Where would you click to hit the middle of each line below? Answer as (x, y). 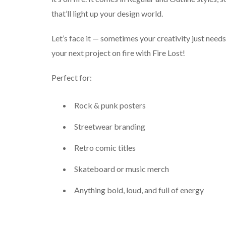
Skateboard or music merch (122, 168)
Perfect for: (72, 77)
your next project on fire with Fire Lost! (118, 53)
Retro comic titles (105, 147)
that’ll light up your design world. (107, 13)
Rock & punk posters (110, 105)
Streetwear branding (110, 127)
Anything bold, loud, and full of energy (139, 190)
